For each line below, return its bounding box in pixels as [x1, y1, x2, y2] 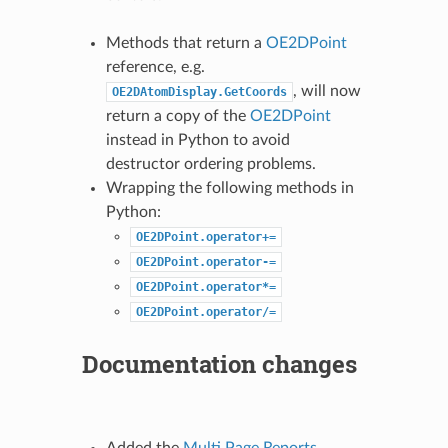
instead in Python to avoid [105, 132, 290, 148]
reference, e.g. [105, 59, 205, 75]
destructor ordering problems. [105, 156, 316, 172]
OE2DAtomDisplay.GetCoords [111, 85, 287, 99]
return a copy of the [105, 108, 250, 124]
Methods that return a [105, 35, 266, 51]
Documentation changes [81, 348, 357, 380]
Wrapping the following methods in [105, 180, 354, 196]
